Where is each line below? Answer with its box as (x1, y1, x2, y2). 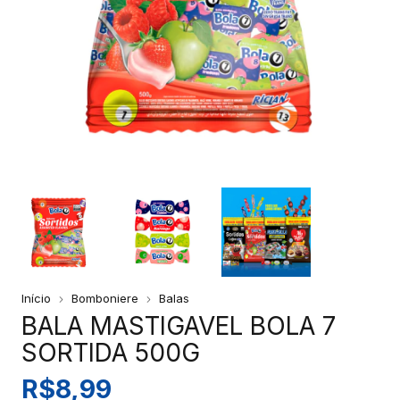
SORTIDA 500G (21, 337, 200, 368)
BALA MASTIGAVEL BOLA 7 (21, 311, 336, 341)
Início (21, 291, 51, 305)
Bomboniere (71, 291, 138, 305)
